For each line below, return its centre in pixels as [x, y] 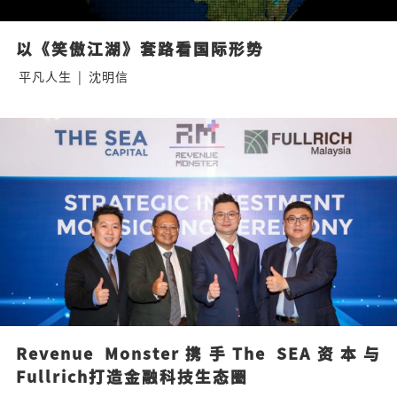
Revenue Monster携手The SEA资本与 [198, 353]
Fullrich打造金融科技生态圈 [132, 376]
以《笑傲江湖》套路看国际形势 [140, 48]
